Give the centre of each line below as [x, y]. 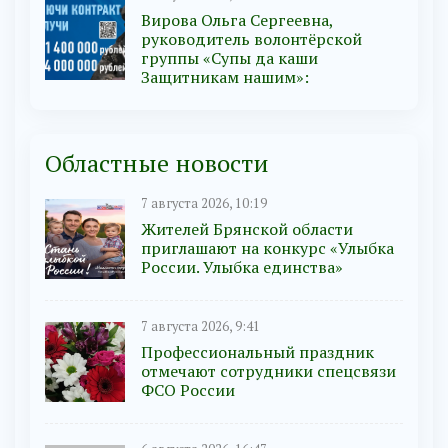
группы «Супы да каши [229, 58]
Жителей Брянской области [247, 229]
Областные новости [157, 163]
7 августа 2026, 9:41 [200, 327]
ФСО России [188, 390]
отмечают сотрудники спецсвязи [268, 371]
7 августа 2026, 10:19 [204, 204]
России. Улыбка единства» [242, 267]
